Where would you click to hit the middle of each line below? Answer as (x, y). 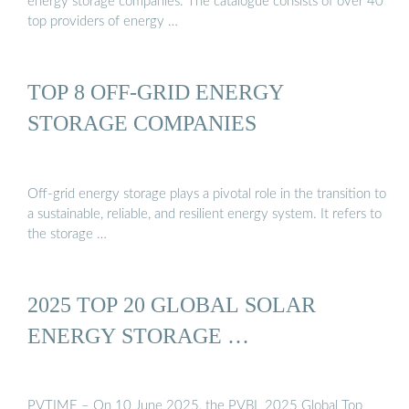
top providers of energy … (103, 21)
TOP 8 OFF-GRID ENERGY (156, 92)
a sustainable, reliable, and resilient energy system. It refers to (204, 214)
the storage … (67, 234)
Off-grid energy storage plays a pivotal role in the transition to (207, 194)
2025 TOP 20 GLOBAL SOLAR (172, 304)
